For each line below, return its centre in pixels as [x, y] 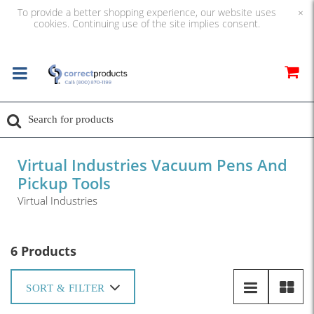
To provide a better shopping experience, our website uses [146, 12]
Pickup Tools [64, 183]
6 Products [43, 251]
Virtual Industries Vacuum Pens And [152, 165]
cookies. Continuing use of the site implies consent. [146, 23]
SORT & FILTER [66, 288]
